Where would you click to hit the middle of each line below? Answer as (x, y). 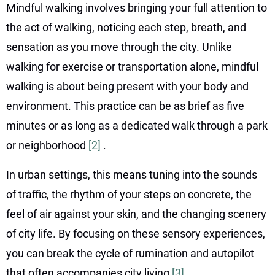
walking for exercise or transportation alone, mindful (132, 66)
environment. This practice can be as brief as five (125, 106)
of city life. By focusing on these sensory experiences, (136, 233)
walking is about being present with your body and (127, 86)
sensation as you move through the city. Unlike (119, 47)
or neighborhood (47, 145)
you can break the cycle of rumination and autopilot (130, 253)
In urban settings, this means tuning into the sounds (132, 174)
